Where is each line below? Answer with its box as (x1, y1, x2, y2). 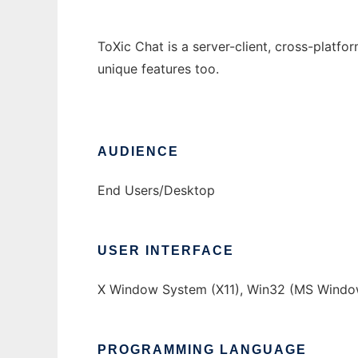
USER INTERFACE (97, 244, 234, 258)
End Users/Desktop (97, 182, 215, 199)
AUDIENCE (97, 145, 179, 159)
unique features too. (97, 61, 219, 78)
